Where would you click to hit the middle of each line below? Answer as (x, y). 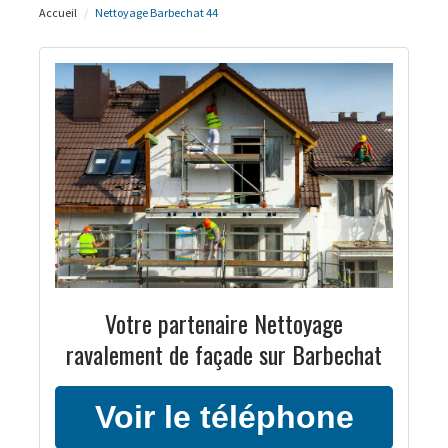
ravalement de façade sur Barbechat (224, 354)
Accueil (58, 12)
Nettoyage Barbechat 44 (156, 12)
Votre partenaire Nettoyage (224, 323)
